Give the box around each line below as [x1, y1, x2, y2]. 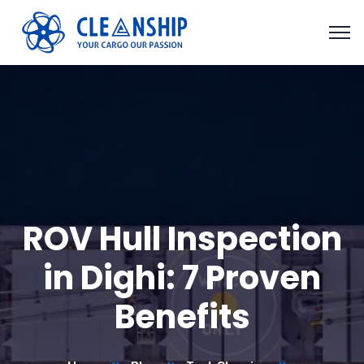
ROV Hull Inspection [22, 216, 342, 262]
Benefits [114, 294, 250, 340]
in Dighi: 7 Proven [43, 255, 321, 301]
